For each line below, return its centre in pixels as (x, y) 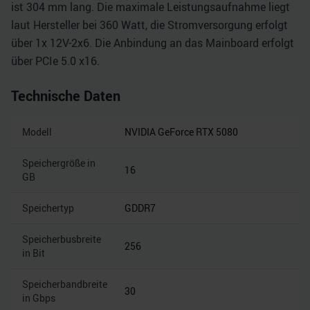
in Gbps (39, 298)
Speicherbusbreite (62, 239)
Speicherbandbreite (65, 284)
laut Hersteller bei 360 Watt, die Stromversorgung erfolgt (149, 25)
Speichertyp (48, 208)
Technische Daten (66, 96)
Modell (37, 132)
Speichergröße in (59, 163)
